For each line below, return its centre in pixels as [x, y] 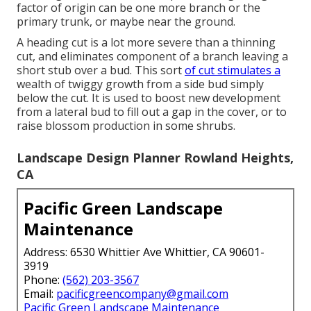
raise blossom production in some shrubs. [126, 125]
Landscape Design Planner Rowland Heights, [155, 157]
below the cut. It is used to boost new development [149, 98]
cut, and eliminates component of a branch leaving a [152, 56]
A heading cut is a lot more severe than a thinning [146, 42]
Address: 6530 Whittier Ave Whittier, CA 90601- [144, 252]
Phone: [43, 279]
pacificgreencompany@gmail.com [142, 293]
